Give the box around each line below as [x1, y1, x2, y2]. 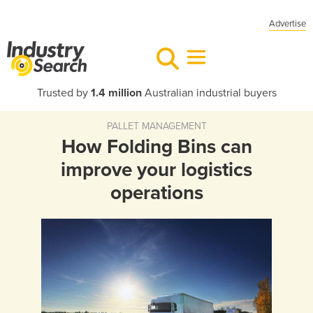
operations [110, 181, 203, 205]
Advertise [269, 18, 306, 29]
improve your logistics [61, 158, 252, 182]
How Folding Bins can [61, 135, 252, 159]
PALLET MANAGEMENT [106, 120, 207, 132]
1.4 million [90, 86, 142, 100]
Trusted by [36, 86, 91, 100]
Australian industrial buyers [141, 86, 277, 100]
